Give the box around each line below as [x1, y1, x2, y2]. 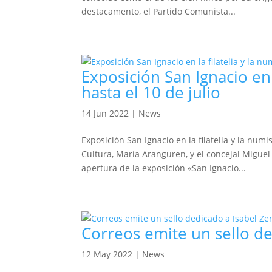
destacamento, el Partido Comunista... [81, 5, 236, 17]
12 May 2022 [81, 248, 133, 260]
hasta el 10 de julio [81, 81, 221, 103]
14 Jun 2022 [81, 107, 129, 119]
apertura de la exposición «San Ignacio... [81, 162, 246, 174]
